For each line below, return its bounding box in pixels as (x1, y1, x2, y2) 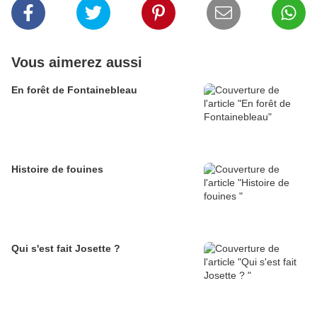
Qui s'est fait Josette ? (11, 243, 120, 255)
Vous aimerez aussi (11, 54, 142, 71)
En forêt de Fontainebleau (11, 84, 137, 96)
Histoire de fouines (11, 163, 103, 175)
